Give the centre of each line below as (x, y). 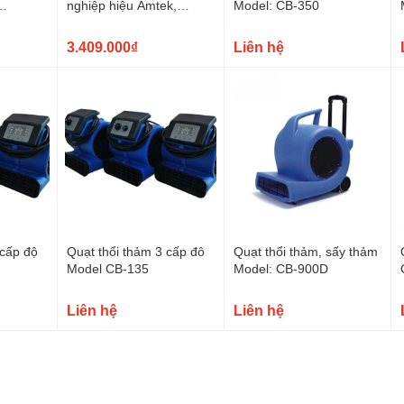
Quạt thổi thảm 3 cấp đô (136, 252)
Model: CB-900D (281, 269)
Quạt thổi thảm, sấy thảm (306, 252)
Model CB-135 (108, 269)
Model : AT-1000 (114, 23)
